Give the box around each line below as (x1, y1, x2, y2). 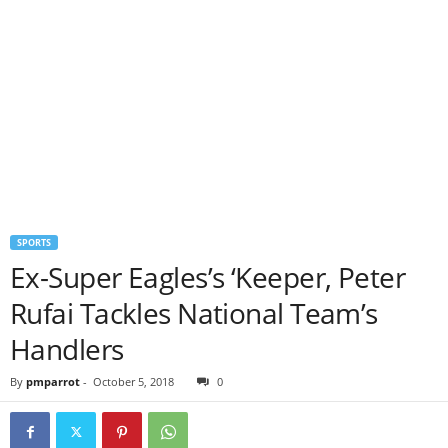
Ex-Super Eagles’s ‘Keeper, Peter (10, 258, 406, 296)
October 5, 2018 (93, 374, 174, 389)
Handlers (10, 330, 124, 368)
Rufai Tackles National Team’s (10, 294, 378, 332)
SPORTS (17, 236, 51, 249)
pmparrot (26, 374, 80, 389)
